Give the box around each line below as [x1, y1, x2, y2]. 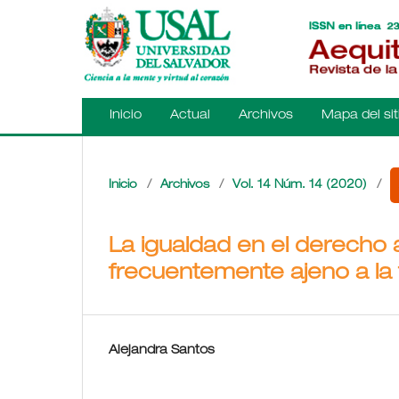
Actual [170, 109, 210, 122]
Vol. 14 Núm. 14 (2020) [232, 180, 367, 192]
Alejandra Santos [109, 344, 215, 357]
